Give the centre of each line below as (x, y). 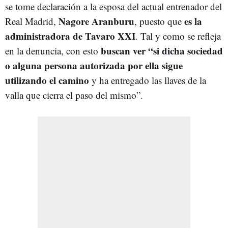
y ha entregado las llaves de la (148, 80)
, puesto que (159, 21)
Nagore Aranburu (96, 21)
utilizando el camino (47, 80)
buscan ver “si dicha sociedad (162, 51)
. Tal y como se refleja (178, 36)
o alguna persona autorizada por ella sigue (94, 65)
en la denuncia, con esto (53, 51)
